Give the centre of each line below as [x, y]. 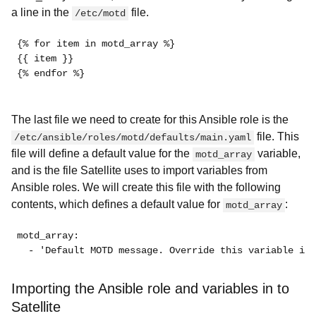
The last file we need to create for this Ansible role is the [150, 120]
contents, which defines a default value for [117, 204]
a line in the [42, 12]
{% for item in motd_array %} [96, 44]
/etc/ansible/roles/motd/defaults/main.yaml [133, 138]
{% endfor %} [51, 73]
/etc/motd [100, 13]
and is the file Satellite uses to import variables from [139, 170]
